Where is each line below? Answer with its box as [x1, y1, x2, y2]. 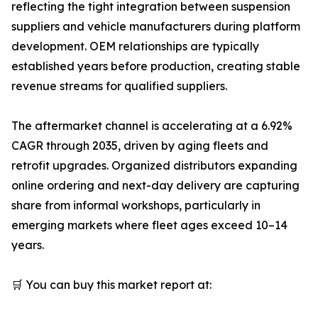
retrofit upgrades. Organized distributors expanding [11, 158, 297, 173]
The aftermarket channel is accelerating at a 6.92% [11, 119, 292, 133]
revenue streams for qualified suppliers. [11, 79, 227, 94]
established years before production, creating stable [11, 59, 300, 74]
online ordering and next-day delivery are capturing [11, 178, 300, 193]
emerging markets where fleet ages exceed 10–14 [11, 218, 287, 233]
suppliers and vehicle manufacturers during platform [11, 19, 300, 34]
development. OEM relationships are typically [11, 39, 259, 54]
